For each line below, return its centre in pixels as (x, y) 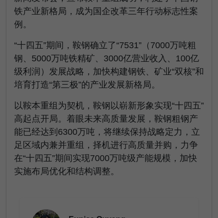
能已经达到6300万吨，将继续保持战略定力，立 (107, 132)
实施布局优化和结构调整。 (67, 171)
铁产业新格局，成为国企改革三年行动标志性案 (106, 11)
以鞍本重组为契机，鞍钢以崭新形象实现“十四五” (109, 106)
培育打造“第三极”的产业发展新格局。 (87, 85)
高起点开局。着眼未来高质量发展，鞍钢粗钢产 (106, 119)
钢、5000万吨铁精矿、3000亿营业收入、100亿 (107, 58)
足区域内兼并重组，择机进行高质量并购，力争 (106, 145)
